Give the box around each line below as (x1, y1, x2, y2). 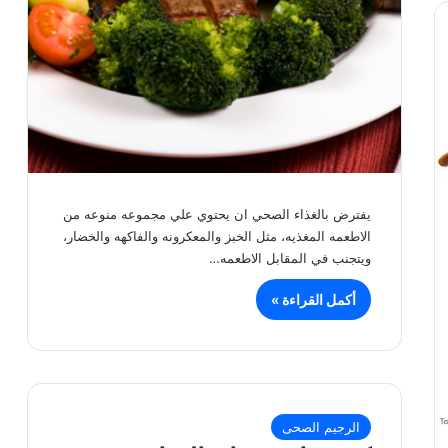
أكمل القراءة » (271, 291, 357, 309)
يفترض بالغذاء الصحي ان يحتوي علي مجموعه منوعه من (63, 206, 372, 223)
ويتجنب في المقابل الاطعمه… (209, 250, 372, 267)
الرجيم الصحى (282, 418, 361, 435)
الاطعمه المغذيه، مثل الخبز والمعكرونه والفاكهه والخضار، (63, 228, 372, 245)
